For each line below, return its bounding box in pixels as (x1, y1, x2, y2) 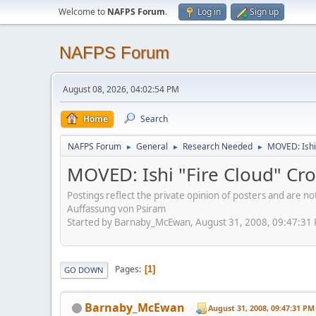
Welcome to (59, 6, 107, 18)
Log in (197, 6, 221, 18)
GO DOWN (64, 264, 104, 275)
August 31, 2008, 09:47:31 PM (208, 303, 315, 314)
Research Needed (183, 140, 253, 152)
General (136, 140, 168, 152)
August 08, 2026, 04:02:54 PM (63, 83, 179, 95)
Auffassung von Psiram (67, 202, 166, 215)
